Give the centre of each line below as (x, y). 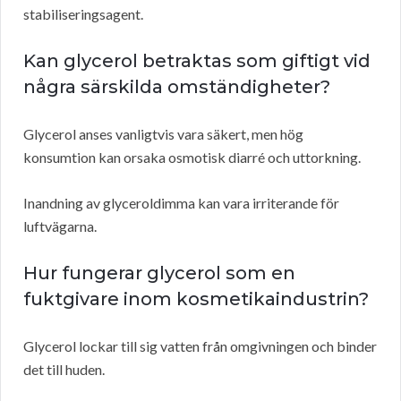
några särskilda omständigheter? (177, 87)
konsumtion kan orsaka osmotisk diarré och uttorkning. (192, 158)
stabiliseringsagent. (83, 14)
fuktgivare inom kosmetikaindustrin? (196, 299)
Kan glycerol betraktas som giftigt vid (197, 61)
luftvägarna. (60, 226)
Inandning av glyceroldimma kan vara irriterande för (181, 203)
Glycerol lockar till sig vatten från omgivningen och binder (200, 346)
